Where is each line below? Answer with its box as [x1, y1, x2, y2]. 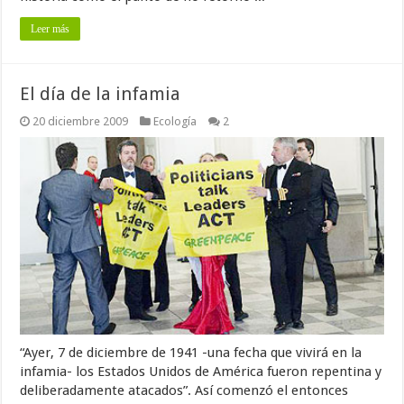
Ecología [153, 114, 197, 128]
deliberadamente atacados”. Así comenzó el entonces [20, 381, 349, 399]
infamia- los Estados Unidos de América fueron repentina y [20, 363, 382, 380]
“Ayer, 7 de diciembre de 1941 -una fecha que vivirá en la [20, 344, 363, 361]
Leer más [31, 22, 70, 35]
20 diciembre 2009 [32, 114, 129, 128]
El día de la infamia [20, 82, 181, 105]
